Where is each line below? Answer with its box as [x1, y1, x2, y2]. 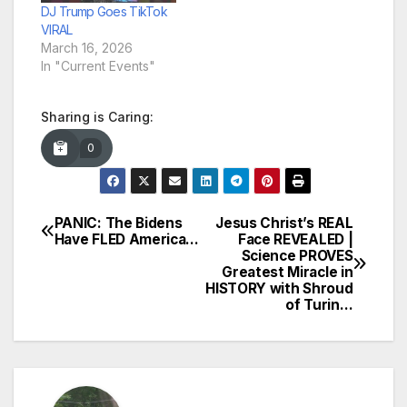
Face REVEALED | [237, 230, 353, 248]
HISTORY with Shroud [205, 279, 353, 297]
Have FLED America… [54, 230, 200, 248]
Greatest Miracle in [222, 263, 353, 281]
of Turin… [285, 295, 353, 313]
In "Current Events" [41, 57, 155, 74]
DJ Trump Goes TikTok [41, 3, 168, 19]
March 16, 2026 [41, 39, 133, 55]
